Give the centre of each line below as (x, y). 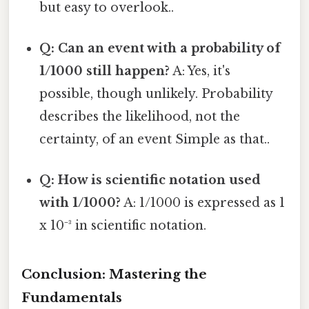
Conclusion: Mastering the (114, 275)
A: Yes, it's (200, 71)
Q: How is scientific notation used (150, 180)
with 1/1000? (80, 203)
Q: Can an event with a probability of (160, 49)
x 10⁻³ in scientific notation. (123, 226)
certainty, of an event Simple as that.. (155, 140)
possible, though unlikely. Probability (156, 94)
